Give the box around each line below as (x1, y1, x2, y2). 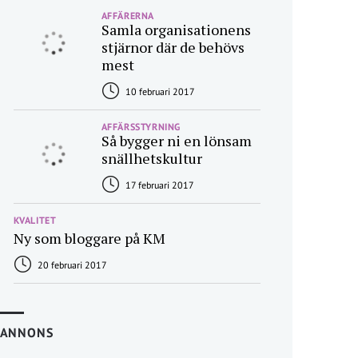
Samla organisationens (101, 20, 251, 39)
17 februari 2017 (122, 179, 194, 191)
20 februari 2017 (34, 259, 107, 271)
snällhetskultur (101, 149, 202, 168)
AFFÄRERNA (101, 10, 154, 22)
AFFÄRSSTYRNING (101, 121, 181, 133)
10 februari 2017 (122, 86, 195, 97)
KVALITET (13, 214, 57, 226)
